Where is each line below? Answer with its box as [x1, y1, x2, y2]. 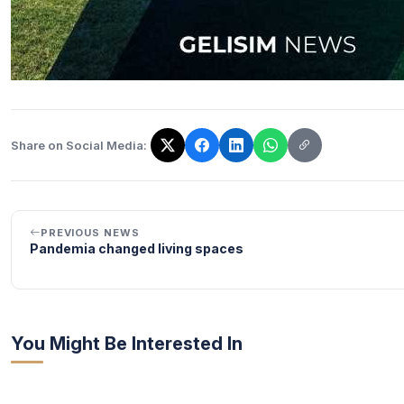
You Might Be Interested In [11, 333, 243, 354]
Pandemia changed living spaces [30, 241, 243, 256]
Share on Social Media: [11, 137, 147, 152]
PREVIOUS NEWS [40, 226, 140, 239]
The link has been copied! [10, 145, 175, 164]
